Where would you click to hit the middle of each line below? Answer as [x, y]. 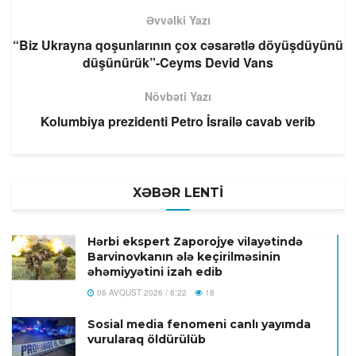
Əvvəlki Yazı [178, 20]
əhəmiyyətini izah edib [155, 272]
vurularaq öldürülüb [147, 340]
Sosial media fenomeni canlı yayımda [199, 325]
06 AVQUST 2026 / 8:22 [141, 293]
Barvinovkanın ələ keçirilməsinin [184, 257]
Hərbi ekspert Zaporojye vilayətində [195, 242]
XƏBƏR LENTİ [178, 193]
